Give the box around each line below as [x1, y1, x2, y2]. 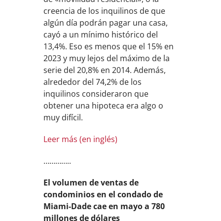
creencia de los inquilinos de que [43, 5, 166, 16]
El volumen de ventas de [43, 177, 139, 188]
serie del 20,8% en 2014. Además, [43, 65, 166, 75]
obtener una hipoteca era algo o [43, 100, 164, 111]
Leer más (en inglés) [43, 134, 118, 145]
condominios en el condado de [43, 189, 163, 200]
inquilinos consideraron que [43, 88, 149, 99]
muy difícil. [43, 112, 83, 123]
